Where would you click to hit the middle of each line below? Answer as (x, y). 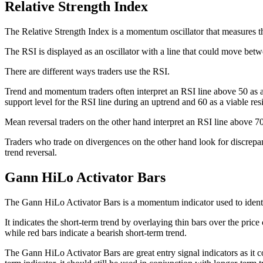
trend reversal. (31, 152)
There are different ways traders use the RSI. (87, 71)
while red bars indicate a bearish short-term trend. (96, 232)
